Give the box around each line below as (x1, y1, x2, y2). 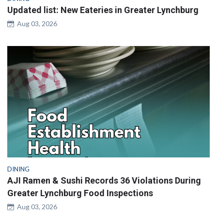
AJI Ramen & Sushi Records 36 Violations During (7, 175, 201, 186)
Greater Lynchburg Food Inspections (7, 187, 153, 198)
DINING (7, 165, 30, 173)
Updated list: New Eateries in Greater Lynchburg (7, 4, 199, 15)
